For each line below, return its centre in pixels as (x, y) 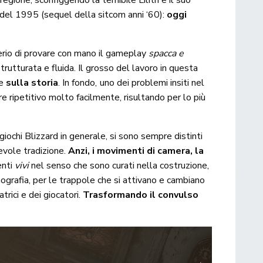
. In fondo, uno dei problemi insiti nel (131, 83)
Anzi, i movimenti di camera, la (136, 151)
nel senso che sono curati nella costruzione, (119, 166)
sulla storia (32, 83)
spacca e (166, 54)
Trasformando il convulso (141, 195)
